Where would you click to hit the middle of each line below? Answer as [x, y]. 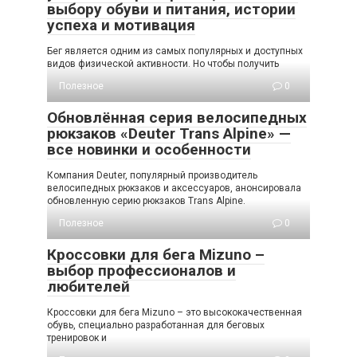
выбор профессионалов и [141, 270]
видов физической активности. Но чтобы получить [163, 63]
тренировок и [77, 337]
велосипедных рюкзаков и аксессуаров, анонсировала [174, 188]
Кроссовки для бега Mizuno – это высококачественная [175, 312]
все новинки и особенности [149, 149]
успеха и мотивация [121, 25]
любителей [88, 286]
